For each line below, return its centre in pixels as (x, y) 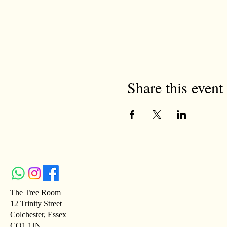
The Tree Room (35, 192)
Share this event (175, 87)
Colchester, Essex (38, 215)
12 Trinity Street (36, 203)
